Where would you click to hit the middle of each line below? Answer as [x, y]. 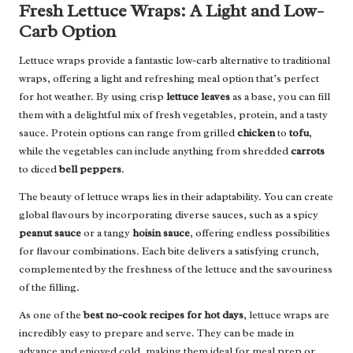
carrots [308, 150]
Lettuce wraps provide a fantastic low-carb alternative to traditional [175, 60]
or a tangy [107, 232]
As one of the [51, 314]
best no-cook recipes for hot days [163, 314]
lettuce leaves [198, 96]
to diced [39, 169]
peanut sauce [50, 232]
